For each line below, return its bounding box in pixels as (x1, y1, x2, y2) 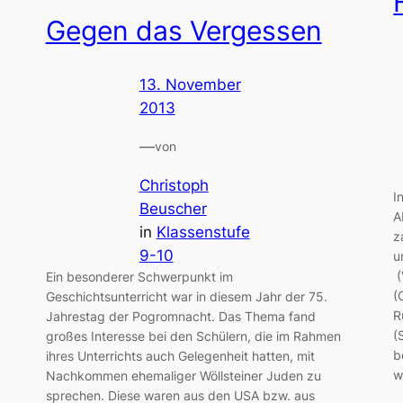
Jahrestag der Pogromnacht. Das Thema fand (45, 308, 316, 324)
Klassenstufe (156, 222, 250, 241)
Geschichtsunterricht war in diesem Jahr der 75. (45, 288, 327, 304)
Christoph (139, 175, 209, 194)
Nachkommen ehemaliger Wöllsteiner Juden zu (45, 367, 321, 383)
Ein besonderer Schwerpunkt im (45, 268, 233, 284)
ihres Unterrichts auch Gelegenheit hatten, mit (45, 347, 315, 363)
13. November (139, 76, 241, 94)
